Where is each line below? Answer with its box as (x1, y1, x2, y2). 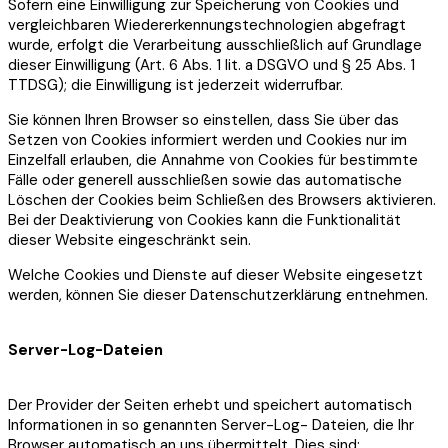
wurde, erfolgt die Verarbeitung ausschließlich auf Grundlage (8, 34, 422, 55)
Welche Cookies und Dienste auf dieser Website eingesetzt (8, 264, 423, 285)
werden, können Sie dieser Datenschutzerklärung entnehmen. (8, 284, 428, 305)
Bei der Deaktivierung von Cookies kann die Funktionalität (8, 209, 401, 230)
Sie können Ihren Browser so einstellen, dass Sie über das (8, 109, 399, 130)
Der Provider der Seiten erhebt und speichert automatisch (8, 394, 412, 415)
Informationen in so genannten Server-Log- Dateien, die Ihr (8, 414, 414, 435)
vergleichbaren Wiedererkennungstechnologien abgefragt (8, 14, 406, 35)
